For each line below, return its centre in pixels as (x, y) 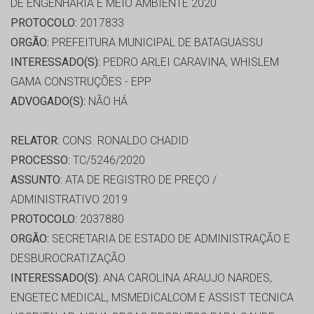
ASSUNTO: (36, 180)
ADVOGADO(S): (48, 102)
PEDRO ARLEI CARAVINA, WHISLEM (190, 62)
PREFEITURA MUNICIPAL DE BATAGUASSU (156, 43)
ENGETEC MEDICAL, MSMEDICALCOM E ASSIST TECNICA (152, 298)
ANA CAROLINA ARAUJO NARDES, (186, 278)
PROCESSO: (40, 161)
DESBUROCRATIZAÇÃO (68, 259)
